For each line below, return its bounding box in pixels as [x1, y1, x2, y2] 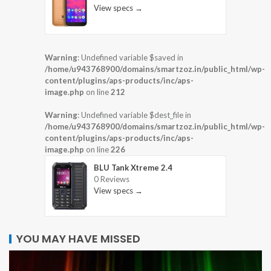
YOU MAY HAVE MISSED [16, 231, 140, 247]
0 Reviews [94, 174, 129, 184]
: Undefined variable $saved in [77, 52, 183, 62]
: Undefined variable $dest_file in [77, 109, 191, 120]
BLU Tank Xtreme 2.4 [94, 162, 172, 172]
